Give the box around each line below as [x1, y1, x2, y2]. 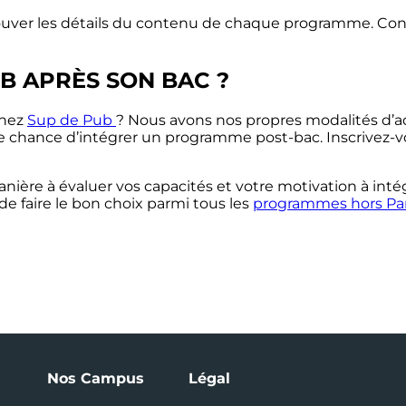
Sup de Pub [27, 111, 116, 129]
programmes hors [253, 194, 386, 212]
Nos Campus [47, 369, 144, 387]
